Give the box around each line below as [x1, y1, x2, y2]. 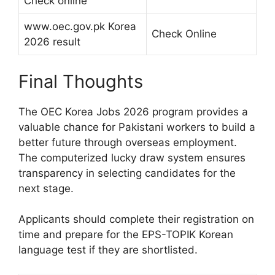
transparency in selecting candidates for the [18, 166, 236, 179]
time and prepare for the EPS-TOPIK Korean [18, 228, 233, 241]
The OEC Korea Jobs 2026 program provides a [18, 105, 248, 118]
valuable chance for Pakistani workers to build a [18, 120, 255, 133]
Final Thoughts [18, 70, 143, 92]
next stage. [18, 182, 74, 195]
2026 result [24, 36, 80, 48]
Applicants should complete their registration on [18, 213, 254, 226]
